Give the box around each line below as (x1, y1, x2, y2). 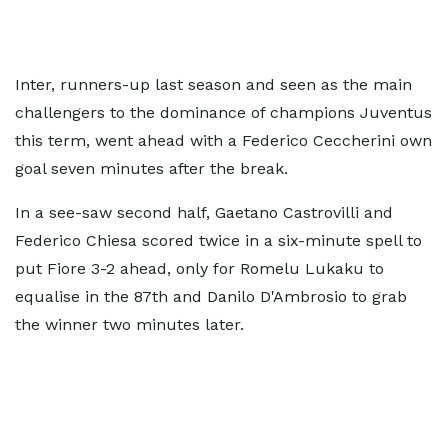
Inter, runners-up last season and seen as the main (15, 75, 412, 94)
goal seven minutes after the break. (15, 159, 288, 178)
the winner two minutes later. (15, 315, 244, 334)
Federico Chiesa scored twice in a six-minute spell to (15, 231, 422, 250)
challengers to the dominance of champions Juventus (15, 103, 432, 122)
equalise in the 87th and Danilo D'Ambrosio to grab (15, 287, 407, 306)
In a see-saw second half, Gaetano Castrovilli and (15, 203, 393, 222)
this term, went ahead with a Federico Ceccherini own (15, 131, 432, 150)
